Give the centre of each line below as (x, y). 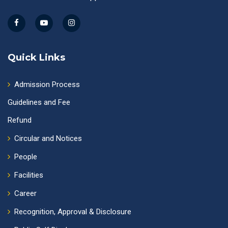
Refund (20, 120)
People (26, 156)
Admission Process (47, 84)
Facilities (29, 175)
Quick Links (36, 57)
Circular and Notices (48, 138)
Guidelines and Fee (39, 102)
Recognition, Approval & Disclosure (73, 211)
